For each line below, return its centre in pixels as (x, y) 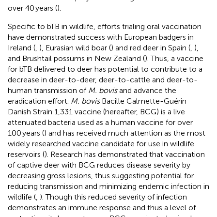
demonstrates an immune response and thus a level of (102, 207)
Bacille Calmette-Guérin (143, 101)
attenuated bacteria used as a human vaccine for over (100, 122)
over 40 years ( (32, 8)
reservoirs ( (26, 154)
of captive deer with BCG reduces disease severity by (99, 165)
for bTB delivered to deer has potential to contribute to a (105, 69)
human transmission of (48, 90)
